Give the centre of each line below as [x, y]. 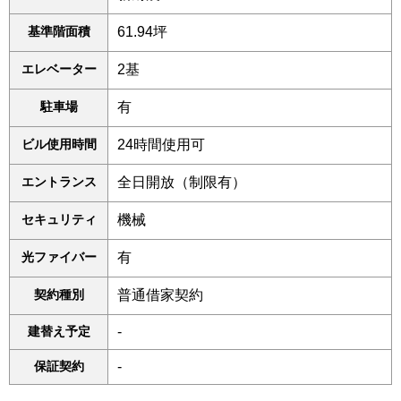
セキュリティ [59, 220]
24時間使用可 [161, 145]
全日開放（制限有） [182, 183]
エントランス [59, 182]
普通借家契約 [160, 295]
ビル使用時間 [59, 145]
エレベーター [59, 69]
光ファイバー [59, 257]
